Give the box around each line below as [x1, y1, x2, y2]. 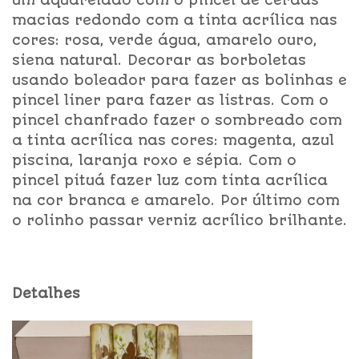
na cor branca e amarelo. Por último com [12, 192, 340, 208]
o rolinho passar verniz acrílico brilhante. [12, 212, 347, 228]
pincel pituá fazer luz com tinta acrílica [12, 171, 328, 188]
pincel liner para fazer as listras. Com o [12, 91, 329, 108]
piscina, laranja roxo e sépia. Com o [12, 151, 296, 168]
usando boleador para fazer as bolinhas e [12, 71, 347, 88]
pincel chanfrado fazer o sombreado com [12, 111, 342, 128]
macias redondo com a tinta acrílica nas [12, 11, 337, 28]
